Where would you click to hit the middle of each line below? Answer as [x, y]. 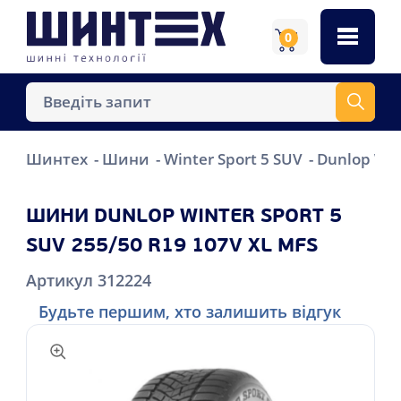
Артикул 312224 [88, 280]
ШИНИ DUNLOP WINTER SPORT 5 [183, 217]
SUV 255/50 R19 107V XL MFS [171, 246]
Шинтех [58, 158]
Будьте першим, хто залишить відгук [189, 311]
